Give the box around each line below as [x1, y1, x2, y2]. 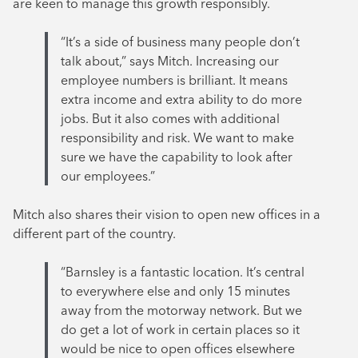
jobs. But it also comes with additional [61, 110, 280, 127]
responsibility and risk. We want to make [61, 129, 294, 146]
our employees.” [61, 168, 155, 185]
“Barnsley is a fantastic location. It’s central [61, 264, 304, 280]
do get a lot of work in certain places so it [61, 321, 300, 338]
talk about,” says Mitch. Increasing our [61, 53, 279, 70]
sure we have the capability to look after [61, 149, 292, 165]
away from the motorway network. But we [61, 302, 302, 319]
